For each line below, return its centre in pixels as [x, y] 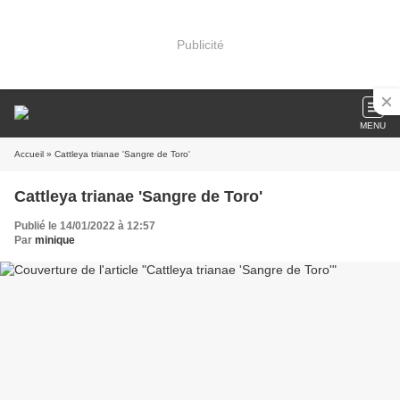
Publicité [200, 44]
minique [55, 240]
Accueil [29, 154]
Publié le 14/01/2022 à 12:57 [85, 226]
